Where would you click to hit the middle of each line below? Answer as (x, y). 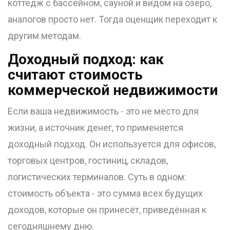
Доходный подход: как (86, 60)
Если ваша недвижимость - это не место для (103, 111)
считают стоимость (75, 75)
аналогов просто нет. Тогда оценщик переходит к (112, 20)
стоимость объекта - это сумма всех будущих (105, 194)
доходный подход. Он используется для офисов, (112, 144)
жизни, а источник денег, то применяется (95, 128)
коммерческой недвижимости (113, 90)
